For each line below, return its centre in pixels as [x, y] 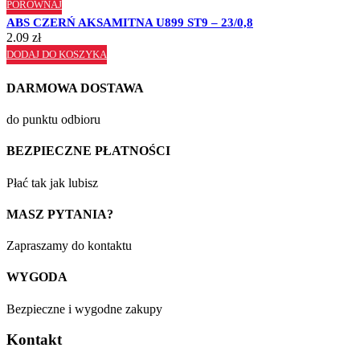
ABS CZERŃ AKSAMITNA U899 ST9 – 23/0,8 [130, 22]
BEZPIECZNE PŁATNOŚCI [88, 151]
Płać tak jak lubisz [52, 182]
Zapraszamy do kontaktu [69, 246]
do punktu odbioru [53, 120]
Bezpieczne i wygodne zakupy [84, 309]
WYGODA [37, 277]
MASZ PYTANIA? [60, 214]
